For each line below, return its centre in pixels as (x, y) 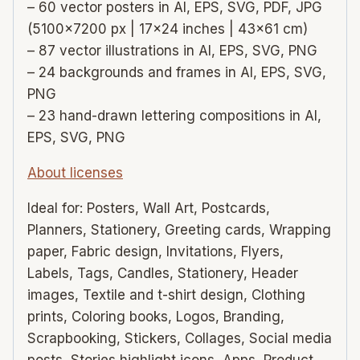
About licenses (75, 173)
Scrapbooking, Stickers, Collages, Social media (180, 339)
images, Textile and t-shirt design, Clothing (166, 295)
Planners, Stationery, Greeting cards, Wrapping (179, 230)
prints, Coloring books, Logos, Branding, (156, 317)
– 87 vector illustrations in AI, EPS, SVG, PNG (172, 51)
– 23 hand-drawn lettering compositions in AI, (174, 116)
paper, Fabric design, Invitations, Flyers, (155, 252)
